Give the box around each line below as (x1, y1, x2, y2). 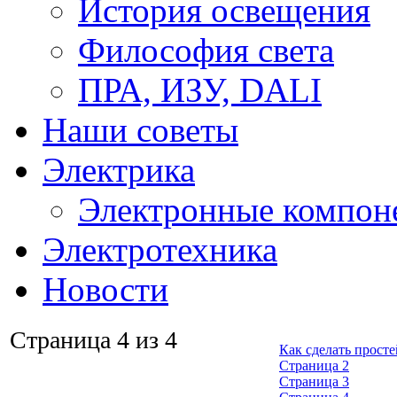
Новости (43, 270, 168, 308)
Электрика (43, 151, 195, 189)
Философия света (78, 31, 334, 69)
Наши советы (43, 111, 238, 149)
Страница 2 (279, 358, 349, 373)
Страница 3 (279, 374, 349, 389)
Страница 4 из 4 (10, 326, 177, 354)
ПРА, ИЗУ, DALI (78, 71, 322, 109)
